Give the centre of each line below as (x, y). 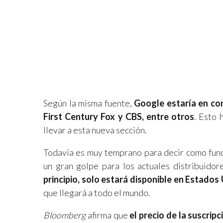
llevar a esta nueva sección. (95, 130)
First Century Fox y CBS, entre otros (119, 116)
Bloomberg (64, 215)
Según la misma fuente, (89, 103)
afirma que (107, 215)
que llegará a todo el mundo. (97, 192)
